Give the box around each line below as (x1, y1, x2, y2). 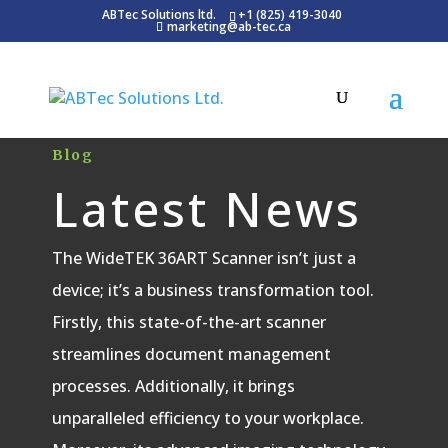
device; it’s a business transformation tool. (51, 278, 374, 301)
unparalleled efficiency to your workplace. (51, 406, 364, 429)
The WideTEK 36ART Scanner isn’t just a (51, 246, 356, 269)
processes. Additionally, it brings (51, 374, 295, 397)
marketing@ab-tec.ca (167, 18, 292, 35)
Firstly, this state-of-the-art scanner (51, 310, 326, 333)
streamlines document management (51, 342, 331, 365)
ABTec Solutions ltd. (102, 6, 217, 23)
